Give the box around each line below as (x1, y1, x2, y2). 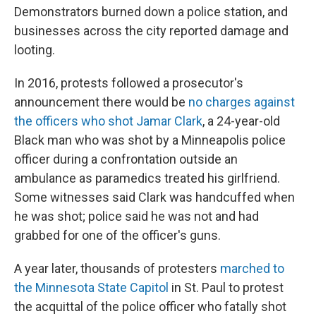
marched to (220, 261, 284, 276)
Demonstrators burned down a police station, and (14, 4, 288, 19)
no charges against (188, 95, 295, 109)
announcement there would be (14, 95, 188, 109)
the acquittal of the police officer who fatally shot (14, 299, 286, 314)
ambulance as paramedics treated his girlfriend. (14, 171, 280, 186)
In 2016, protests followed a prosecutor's (14, 75, 243, 90)
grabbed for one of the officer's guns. (14, 228, 221, 243)
